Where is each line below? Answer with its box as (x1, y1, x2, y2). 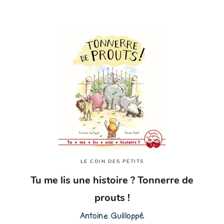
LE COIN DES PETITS (80, 159, 144, 165)
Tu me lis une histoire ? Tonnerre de (30, 175, 193, 186)
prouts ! (94, 193, 130, 203)
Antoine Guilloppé (79, 210, 144, 221)
